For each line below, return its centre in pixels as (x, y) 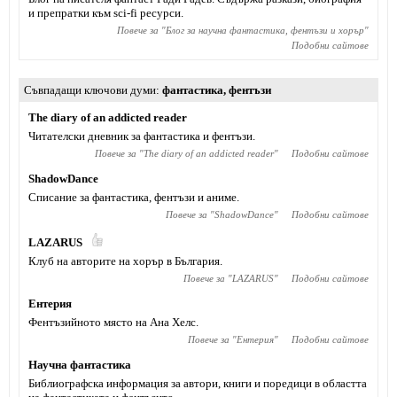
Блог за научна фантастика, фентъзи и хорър (265, 30)
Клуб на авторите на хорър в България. (125, 261)
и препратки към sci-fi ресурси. (106, 13)
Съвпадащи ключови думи (90, 90)
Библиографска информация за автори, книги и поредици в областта (198, 383)
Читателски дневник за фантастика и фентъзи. (142, 136)
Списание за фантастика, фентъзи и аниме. (134, 197)
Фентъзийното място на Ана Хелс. (113, 322)
